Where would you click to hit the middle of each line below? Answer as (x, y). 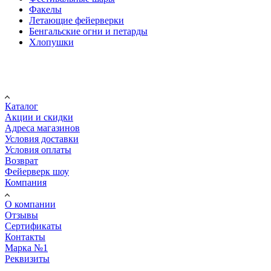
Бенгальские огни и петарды (88, 31)
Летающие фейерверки (77, 20)
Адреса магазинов (42, 128)
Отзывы (21, 215)
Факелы (45, 9)
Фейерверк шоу (37, 171)
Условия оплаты (38, 149)
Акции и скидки (39, 117)
